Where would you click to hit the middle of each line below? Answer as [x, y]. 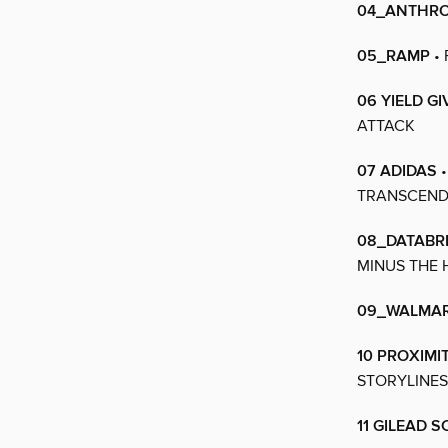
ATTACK [386, 126]
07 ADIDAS [397, 172]
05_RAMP [393, 57]
